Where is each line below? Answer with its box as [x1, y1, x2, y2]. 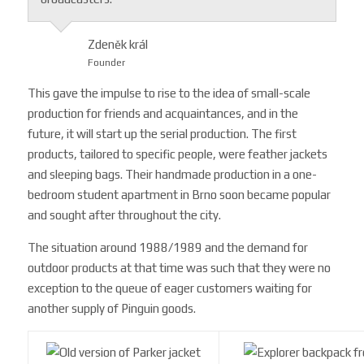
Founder [88, 56, 126, 68]
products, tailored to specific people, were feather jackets [28, 146, 328, 161]
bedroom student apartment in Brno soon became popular [28, 187, 331, 201]
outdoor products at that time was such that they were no [28, 260, 331, 275]
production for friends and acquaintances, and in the [28, 106, 299, 120]
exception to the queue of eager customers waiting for [28, 280, 313, 295]
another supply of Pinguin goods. [28, 301, 197, 315]
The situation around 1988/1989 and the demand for [28, 240, 309, 254]
